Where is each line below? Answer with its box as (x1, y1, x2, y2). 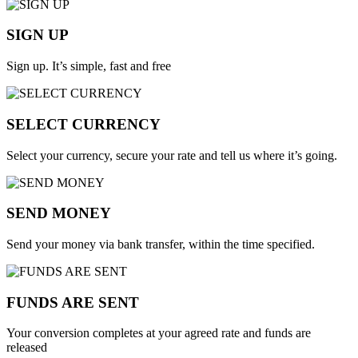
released (6, 340, 47, 355)
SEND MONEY (6, 205, 111, 222)
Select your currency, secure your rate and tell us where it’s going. (6, 148, 337, 162)
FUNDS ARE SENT (6, 293, 139, 311)
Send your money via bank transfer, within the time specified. (6, 237, 315, 251)
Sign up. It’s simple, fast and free (6, 59, 171, 74)
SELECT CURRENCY (6, 115, 161, 133)
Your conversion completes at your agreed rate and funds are (6, 326, 311, 340)
